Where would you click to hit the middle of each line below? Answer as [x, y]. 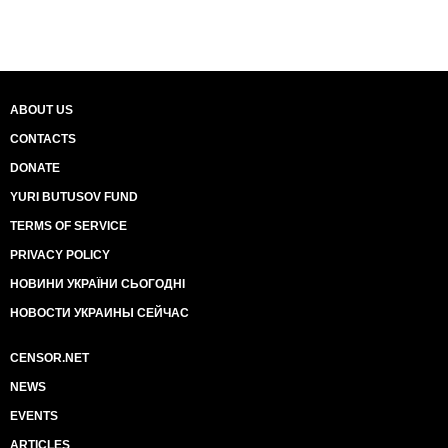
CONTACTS [43, 139]
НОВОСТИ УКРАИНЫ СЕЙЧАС [99, 313]
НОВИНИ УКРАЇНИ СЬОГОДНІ [97, 284]
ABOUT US [41, 110]
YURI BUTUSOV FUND [74, 197]
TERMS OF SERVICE [68, 226]
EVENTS [34, 416]
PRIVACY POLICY [60, 255]
